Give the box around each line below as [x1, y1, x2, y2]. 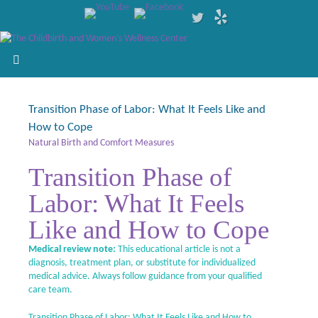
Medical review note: [28, 244, 116, 255]
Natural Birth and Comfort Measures [28, 138, 174, 148]
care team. [28, 285, 72, 295]
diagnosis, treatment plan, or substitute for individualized [28, 258, 256, 268]
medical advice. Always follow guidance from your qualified [28, 271, 262, 282]
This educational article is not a [116, 244, 241, 255]
